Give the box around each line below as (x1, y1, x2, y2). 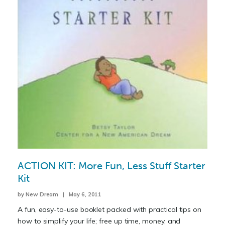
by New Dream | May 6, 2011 (18, 191, 102, 198)
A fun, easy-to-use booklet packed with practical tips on (18, 205, 202, 214)
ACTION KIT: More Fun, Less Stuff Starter (18, 160, 205, 172)
